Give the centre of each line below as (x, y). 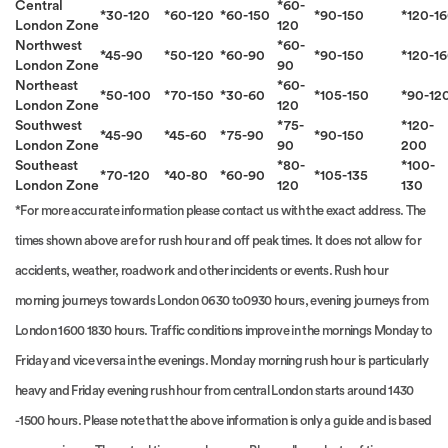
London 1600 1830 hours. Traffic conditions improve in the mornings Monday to (224, 330)
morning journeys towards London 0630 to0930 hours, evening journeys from (222, 300)
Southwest (50, 125)
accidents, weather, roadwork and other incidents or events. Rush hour (202, 270)
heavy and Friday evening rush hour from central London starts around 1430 (214, 390)
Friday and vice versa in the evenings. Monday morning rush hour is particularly (221, 360)
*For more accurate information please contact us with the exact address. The (220, 210)
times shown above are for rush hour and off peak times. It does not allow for (218, 240)
